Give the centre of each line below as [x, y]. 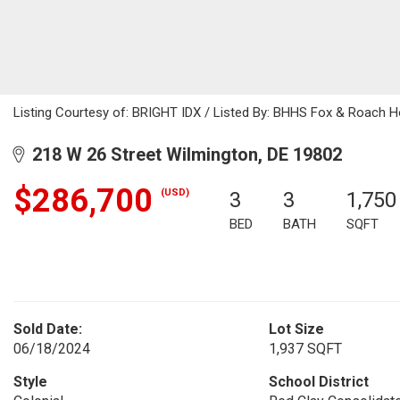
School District [318, 382]
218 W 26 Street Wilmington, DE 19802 [183, 154]
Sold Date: [48, 329]
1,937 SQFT [305, 349]
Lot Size [296, 329]
